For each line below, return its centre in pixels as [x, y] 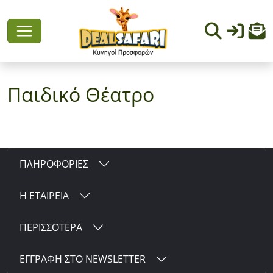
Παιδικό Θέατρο [81, 94]
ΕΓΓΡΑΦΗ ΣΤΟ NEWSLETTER [83, 259]
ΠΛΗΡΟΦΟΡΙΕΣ [54, 164]
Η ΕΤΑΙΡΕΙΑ [44, 195]
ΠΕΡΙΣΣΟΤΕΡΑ [51, 227]
